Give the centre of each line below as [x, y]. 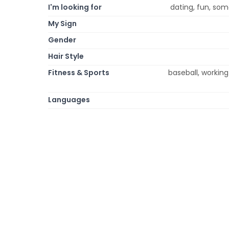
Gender [62, 40]
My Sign [62, 23]
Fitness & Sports [79, 72]
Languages [69, 99]
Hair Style [66, 56]
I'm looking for [75, 7]
